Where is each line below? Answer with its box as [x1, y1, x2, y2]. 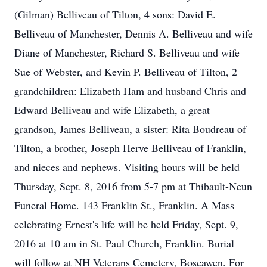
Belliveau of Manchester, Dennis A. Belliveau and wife [14, 26, 253, 41]
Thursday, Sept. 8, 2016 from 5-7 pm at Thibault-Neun [14, 179, 252, 193]
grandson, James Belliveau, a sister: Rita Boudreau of [14, 122, 246, 136]
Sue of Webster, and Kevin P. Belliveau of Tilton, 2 [14, 64, 237, 79]
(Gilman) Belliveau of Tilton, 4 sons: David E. [14, 7, 216, 21]
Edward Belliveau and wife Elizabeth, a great [14, 103, 210, 117]
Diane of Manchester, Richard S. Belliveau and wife [14, 45, 240, 60]
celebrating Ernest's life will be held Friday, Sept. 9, [14, 217, 238, 231]
